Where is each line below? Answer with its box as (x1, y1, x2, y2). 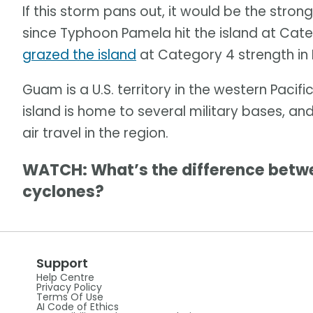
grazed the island (22, 45, 136, 64)
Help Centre (36, 270, 94, 285)
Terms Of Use (36, 290, 103, 305)
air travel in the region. (22, 123, 168, 143)
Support (36, 254, 88, 272)
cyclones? (22, 181, 104, 203)
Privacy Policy (36, 280, 102, 295)
